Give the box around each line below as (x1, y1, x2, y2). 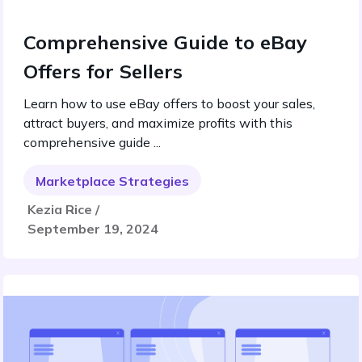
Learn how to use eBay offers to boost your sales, (23, 95, 315, 112)
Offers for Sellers (23, 59, 183, 83)
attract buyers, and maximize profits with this (23, 115, 293, 131)
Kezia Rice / (27, 201, 99, 217)
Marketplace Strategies (36, 173, 189, 189)
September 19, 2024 (27, 221, 158, 237)
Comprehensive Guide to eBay (23, 30, 307, 54)
